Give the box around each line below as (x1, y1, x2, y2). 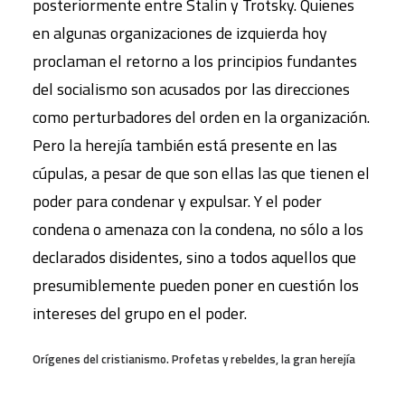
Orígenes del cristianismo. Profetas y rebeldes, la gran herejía (33, 349, 355, 368)
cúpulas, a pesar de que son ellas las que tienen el (33, 160, 370, 185)
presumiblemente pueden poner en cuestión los (33, 272, 359, 297)
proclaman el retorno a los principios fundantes (33, 48, 357, 73)
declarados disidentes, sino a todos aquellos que (33, 244, 356, 269)
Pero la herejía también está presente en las (33, 132, 337, 157)
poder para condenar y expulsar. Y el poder (33, 188, 322, 213)
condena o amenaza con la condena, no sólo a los (33, 216, 363, 241)
